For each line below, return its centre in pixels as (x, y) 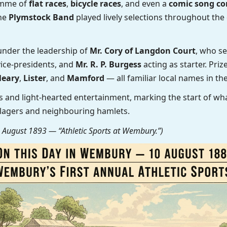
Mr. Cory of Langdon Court (142, 50)
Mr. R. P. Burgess (108, 64)
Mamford (85, 78)
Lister (34, 78)
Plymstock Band (41, 17)
